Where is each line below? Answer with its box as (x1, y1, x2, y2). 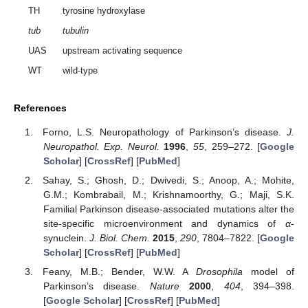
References (14, 102, 67, 114)
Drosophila (196, 266, 243, 278)
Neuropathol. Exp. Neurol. (43, 140, 159, 152)
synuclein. (43, 232, 89, 244)
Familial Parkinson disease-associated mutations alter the (43, 203, 294, 215)
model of (243, 266, 295, 278)
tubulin (63, 25, 89, 36)
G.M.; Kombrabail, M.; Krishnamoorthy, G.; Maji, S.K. (43, 189, 294, 201)
